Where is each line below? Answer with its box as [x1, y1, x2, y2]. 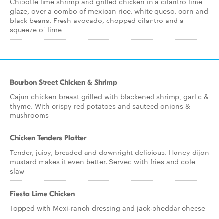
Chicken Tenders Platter [10, 133, 86, 142]
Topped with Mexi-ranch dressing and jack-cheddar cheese [10, 203, 205, 213]
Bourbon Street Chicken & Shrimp [10, 78, 117, 87]
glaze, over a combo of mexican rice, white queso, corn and [10, 6, 208, 16]
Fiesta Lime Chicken [10, 189, 75, 198]
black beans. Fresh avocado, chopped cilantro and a [10, 15, 184, 25]
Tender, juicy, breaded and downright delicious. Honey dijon [10, 147, 209, 157]
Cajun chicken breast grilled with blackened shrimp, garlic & [10, 91, 209, 101]
